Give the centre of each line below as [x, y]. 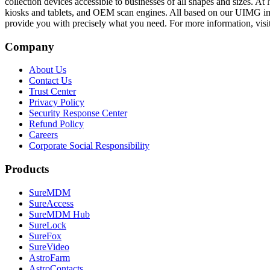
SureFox [45, 236]
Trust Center [52, 92]
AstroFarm [49, 257]
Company [30, 46]
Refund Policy [56, 124]
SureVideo [49, 246]
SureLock [48, 225]
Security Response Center [78, 113]
